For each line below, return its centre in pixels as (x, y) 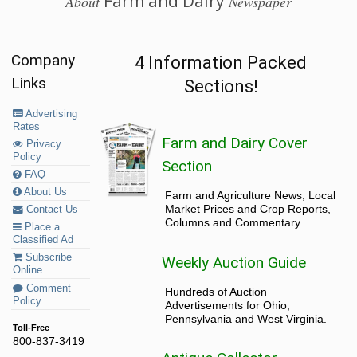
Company (43, 61)
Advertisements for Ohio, (228, 305)
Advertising (51, 114)
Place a (41, 228)
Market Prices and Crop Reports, (248, 209)
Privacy (43, 145)
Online (28, 271)
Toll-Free (31, 327)
